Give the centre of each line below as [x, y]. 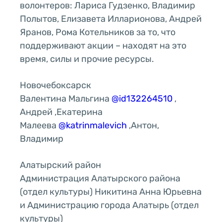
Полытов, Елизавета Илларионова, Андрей [111, 19]
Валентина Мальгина [66, 98]
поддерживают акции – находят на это [103, 45]
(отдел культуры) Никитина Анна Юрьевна [111, 192]
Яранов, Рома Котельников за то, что [98, 32]
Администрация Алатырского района [100, 178]
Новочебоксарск [55, 85]
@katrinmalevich [93, 125]
